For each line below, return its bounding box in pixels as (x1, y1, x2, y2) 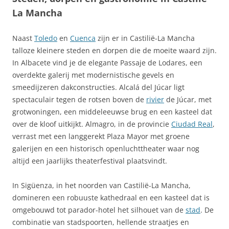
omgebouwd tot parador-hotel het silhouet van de (12, 205, 186, 215)
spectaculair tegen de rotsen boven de (12, 95, 146, 104)
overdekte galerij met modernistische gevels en (12, 70, 174, 80)
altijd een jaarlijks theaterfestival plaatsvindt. (12, 156, 167, 166)
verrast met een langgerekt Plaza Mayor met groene (12, 131, 190, 141)
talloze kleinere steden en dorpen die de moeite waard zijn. (12, 45, 217, 55)
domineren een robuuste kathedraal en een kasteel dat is (12, 193, 210, 202)
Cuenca (70, 33, 96, 43)
